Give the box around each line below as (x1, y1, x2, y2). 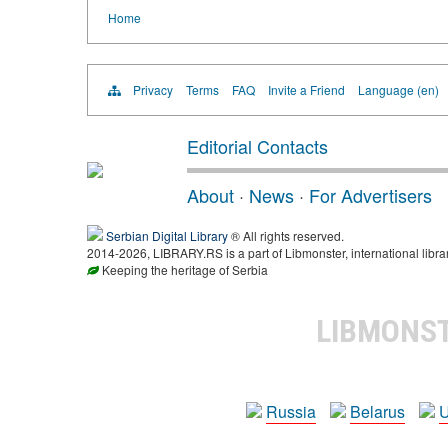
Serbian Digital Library (106, 226, 228, 244)
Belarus (350, 399, 405, 423)
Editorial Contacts (187, 132, 328, 159)
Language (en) (358, 80, 439, 98)
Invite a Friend (268, 80, 345, 98)
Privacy (133, 80, 173, 98)
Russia (266, 399, 316, 423)
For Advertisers (309, 181, 432, 208)
